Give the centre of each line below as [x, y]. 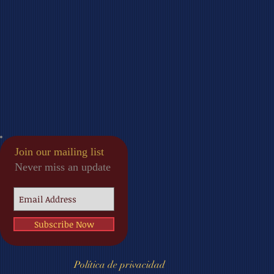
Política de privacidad [120, 265]
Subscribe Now [64, 224]
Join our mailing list [59, 152]
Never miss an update [63, 167]
